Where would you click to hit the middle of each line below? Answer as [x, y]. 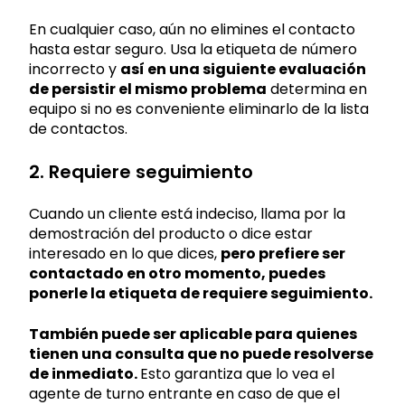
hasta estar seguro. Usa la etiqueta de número [193, 49]
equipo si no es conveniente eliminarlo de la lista [199, 108]
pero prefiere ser [283, 254]
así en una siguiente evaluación [243, 69]
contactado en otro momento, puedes [177, 274]
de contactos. [78, 128]
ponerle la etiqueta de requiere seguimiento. [201, 294]
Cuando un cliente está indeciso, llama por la [187, 214]
